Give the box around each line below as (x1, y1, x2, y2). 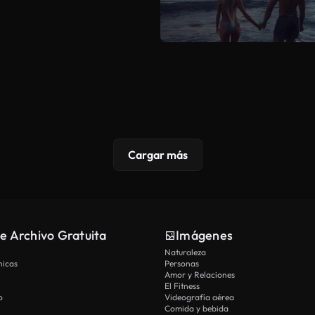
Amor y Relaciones (165, 269, 235, 280)
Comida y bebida (165, 302, 229, 314)
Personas (165, 257, 199, 269)
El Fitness (165, 280, 200, 291)
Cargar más (127, 147, 188, 162)
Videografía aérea (165, 291, 234, 302)
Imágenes (176, 226, 233, 243)
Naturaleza (165, 246, 206, 257)
